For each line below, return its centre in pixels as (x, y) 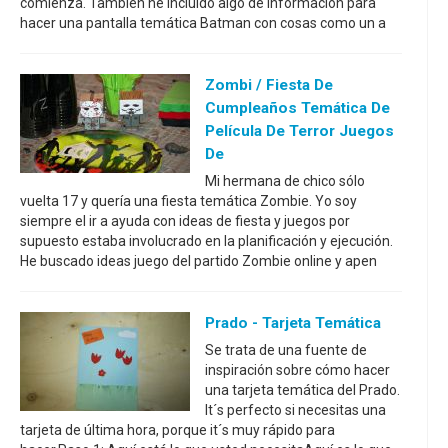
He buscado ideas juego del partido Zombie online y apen (198, 261)
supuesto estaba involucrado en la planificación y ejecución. (206, 241)
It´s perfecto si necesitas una (295, 410)
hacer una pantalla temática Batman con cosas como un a (203, 23)
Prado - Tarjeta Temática (293, 323)
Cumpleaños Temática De (297, 108)
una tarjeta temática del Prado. (302, 390)
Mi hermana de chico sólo (285, 181)
